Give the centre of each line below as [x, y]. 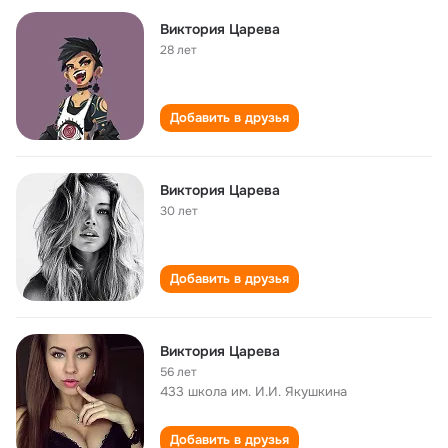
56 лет [178, 372]
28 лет [178, 50]
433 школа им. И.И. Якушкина [253, 391]
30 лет [179, 211]
